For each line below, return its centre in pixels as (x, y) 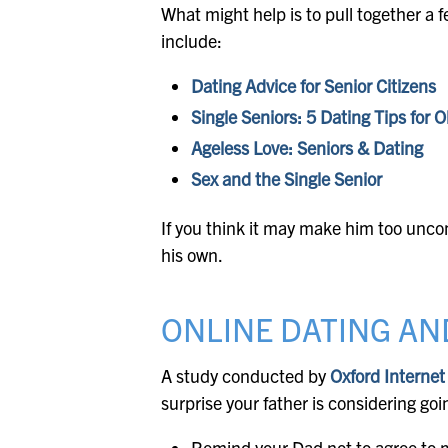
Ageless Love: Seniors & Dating (307, 148)
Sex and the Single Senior (287, 179)
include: (192, 41)
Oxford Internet (388, 376)
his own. (192, 255)
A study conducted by (246, 376)
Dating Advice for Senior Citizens (314, 86)
